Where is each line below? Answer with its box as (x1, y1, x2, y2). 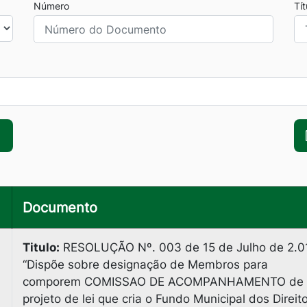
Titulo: (23, 241, 60, 254)
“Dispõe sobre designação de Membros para (23, 258, 268, 271)
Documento (23, 199, 97, 216)
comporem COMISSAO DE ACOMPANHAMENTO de (23, 275, 304, 288)
